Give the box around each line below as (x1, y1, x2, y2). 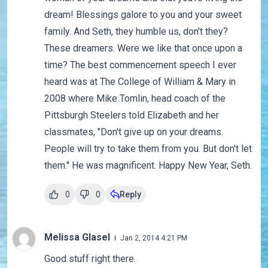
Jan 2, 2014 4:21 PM (120, 234, 187, 243)
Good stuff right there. (44, 253, 136, 265)
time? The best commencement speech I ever (44, 59, 236, 71)
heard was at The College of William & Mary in (44, 76, 236, 88)
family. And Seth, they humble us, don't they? (44, 26, 228, 38)
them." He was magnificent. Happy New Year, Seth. (44, 160, 252, 172)
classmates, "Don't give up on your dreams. (44, 126, 223, 138)
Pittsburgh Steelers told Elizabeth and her (44, 109, 219, 121)
